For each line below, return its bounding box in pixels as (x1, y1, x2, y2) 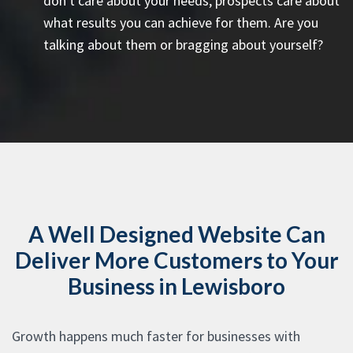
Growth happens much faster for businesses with (12, 326, 300, 345)
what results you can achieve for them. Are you (43, 13, 318, 32)
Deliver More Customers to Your (14, 246, 339, 273)
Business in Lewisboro (68, 272, 285, 299)
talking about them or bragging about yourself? (43, 35, 323, 54)
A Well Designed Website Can (28, 220, 325, 247)
